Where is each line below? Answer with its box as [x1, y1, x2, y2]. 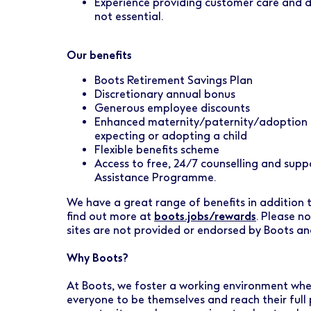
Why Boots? [67, 251, 128, 264]
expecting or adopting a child [94, 129, 247, 142]
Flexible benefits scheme [94, 143, 219, 156]
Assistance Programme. [94, 171, 216, 184]
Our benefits [67, 49, 132, 62]
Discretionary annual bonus [94, 87, 235, 101]
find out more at [67, 210, 154, 223]
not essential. [94, 10, 163, 23]
